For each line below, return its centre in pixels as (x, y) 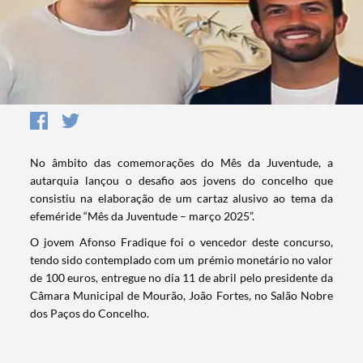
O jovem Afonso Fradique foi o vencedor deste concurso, (181, 242)
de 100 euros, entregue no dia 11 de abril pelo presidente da (181, 278)
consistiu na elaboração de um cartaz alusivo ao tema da (181, 199)
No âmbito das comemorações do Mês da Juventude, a (181, 163)
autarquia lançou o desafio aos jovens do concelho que (181, 181)
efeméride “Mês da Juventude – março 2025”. (143, 216)
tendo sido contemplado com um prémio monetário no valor (181, 260)
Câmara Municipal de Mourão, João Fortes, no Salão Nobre (181, 296)
